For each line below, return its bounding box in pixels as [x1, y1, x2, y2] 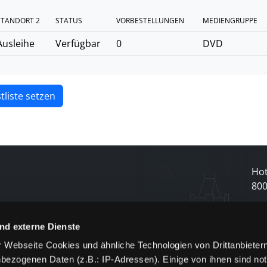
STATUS [55, 15, 82, 26]
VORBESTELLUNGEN [116, 15, 184, 26]
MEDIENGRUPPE [203, 15, 257, 26]
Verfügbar [55, 37, 101, 50]
